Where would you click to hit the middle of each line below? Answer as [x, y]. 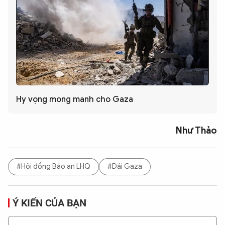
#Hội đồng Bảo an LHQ [53, 167]
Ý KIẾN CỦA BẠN [50, 203]
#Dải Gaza [125, 167]
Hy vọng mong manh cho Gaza [75, 99]
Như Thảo [196, 130]
